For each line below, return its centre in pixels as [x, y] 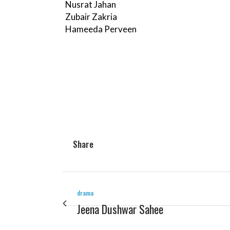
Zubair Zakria [91, 17]
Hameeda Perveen [101, 29]
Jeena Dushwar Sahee [120, 209]
